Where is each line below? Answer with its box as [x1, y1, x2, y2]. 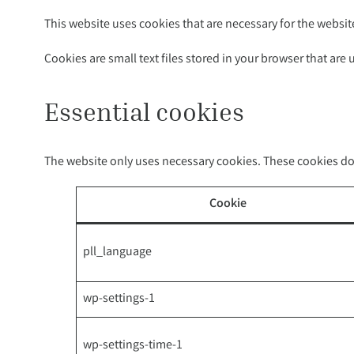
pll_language [83, 243, 152, 262]
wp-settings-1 [83, 289, 155, 308]
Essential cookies [44, 96, 244, 126]
